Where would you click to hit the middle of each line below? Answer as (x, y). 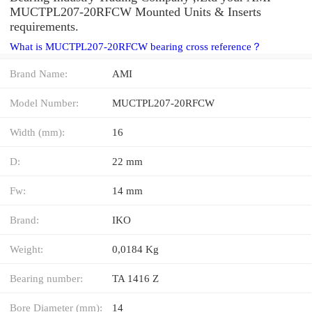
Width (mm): (37, 132)
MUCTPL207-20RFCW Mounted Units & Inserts (135, 11)
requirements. (44, 26)
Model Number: (44, 102)
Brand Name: (39, 73)
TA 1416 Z (135, 278)
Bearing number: (46, 278)
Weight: (26, 249)
